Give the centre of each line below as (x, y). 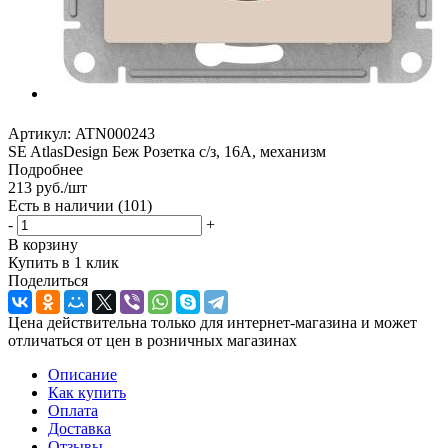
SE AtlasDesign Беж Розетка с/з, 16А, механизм (167, 151)
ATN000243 (115, 133)
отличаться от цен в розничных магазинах (152, 340)
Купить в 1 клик (63, 262)
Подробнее (45, 169)
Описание (82, 374)
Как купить (87, 392)
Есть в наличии (63, 205)
